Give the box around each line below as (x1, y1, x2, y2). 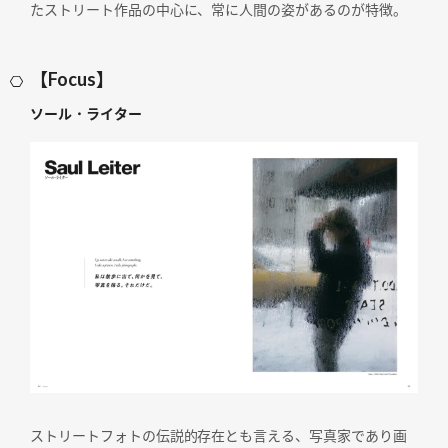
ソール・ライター (30, 104, 142, 122)
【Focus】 (30, 67, 114, 90)
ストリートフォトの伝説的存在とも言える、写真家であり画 (30, 427, 407, 445)
